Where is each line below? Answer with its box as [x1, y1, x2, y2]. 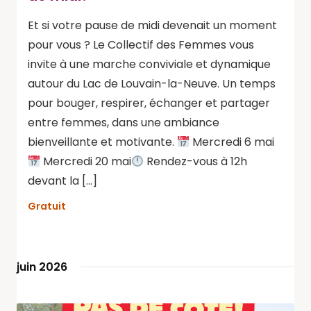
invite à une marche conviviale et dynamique [28, 56, 271, 72]
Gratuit [28, 199, 66, 213]
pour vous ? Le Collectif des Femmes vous [28, 37, 254, 53]
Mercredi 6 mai [190, 134, 275, 150]
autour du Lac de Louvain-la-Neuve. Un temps [28, 76, 276, 92]
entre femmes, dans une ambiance [28, 115, 219, 131]
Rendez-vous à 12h [144, 153, 248, 169]
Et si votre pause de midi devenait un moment [28, 17, 277, 33]
